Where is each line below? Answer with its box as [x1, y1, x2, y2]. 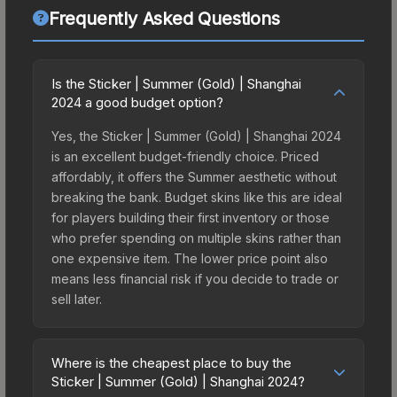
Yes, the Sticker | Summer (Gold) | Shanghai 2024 [51, 128, 341, 144]
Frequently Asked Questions [48, 7, 280, 29]
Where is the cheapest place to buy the [51, 354, 292, 371]
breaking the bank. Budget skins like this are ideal [51, 189, 342, 205]
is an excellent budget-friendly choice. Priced [51, 148, 319, 164]
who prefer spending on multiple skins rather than [51, 230, 341, 245]
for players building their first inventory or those [51, 209, 330, 225]
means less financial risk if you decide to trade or [51, 270, 339, 286]
